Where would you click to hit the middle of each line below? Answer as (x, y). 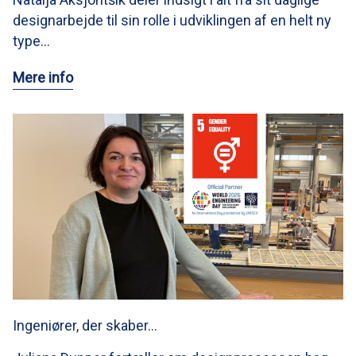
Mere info (43, 77)
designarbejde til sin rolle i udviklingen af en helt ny (172, 20)
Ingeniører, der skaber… (85, 325)
